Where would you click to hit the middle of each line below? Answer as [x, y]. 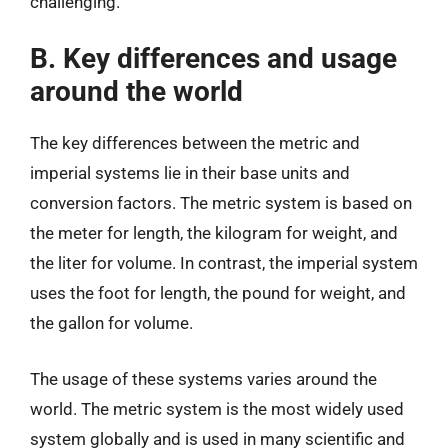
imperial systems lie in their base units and [190, 173]
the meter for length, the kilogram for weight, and [214, 233]
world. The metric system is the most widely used [217, 408]
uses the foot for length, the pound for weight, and [218, 293]
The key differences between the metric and [195, 143]
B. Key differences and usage [213, 58]
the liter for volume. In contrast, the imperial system [224, 263]
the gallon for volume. [111, 323]
